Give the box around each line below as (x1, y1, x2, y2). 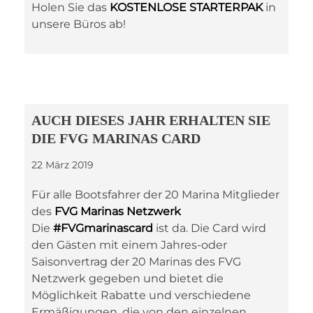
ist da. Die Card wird (153, 221, 266, 235)
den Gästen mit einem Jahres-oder (31, 238, 227, 252)
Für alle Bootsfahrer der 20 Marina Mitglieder (31, 188, 279, 201)
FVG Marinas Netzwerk (54, 205, 181, 218)
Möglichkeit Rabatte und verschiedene (31, 289, 251, 302)
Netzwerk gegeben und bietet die (31, 272, 224, 285)
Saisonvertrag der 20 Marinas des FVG (31, 255, 241, 268)
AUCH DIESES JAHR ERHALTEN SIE (31, 112, 270, 128)
